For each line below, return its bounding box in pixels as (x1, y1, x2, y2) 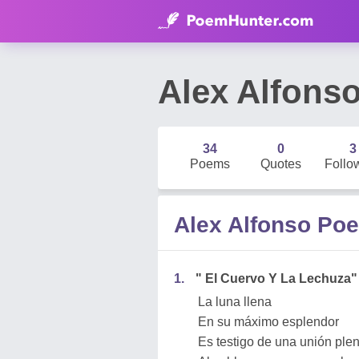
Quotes (260, 157, 302, 171)
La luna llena (198, 295, 272, 309)
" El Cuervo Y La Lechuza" (196, 272, 357, 285)
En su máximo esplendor (198, 315, 339, 329)
